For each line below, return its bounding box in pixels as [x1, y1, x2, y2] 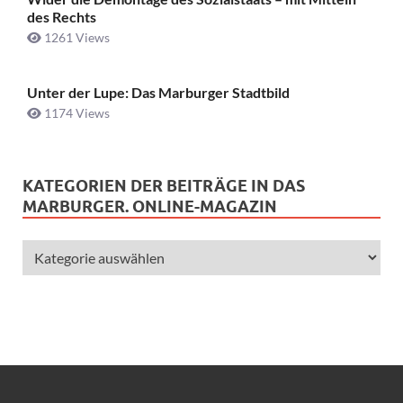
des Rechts [27, 8, 96, 26]
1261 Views [41, 30, 110, 46]
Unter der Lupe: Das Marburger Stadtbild [27, 83, 290, 101]
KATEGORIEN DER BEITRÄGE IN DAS [22, 175, 305, 195]
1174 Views [41, 104, 110, 121]
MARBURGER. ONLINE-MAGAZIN [22, 196, 277, 216]
